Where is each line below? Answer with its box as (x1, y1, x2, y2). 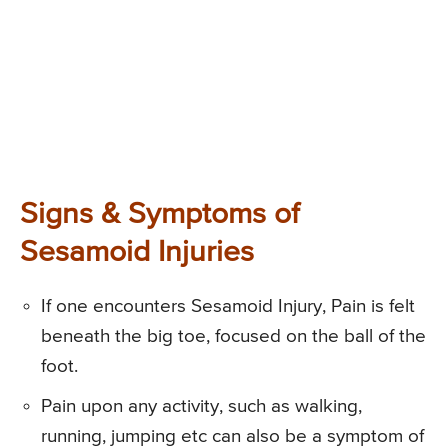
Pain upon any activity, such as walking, (41, 397, 362, 417)
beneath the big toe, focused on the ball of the (41, 327, 426, 347)
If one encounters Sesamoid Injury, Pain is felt (41, 297, 415, 317)
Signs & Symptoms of (20, 200, 299, 231)
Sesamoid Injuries (20, 238, 254, 269)
